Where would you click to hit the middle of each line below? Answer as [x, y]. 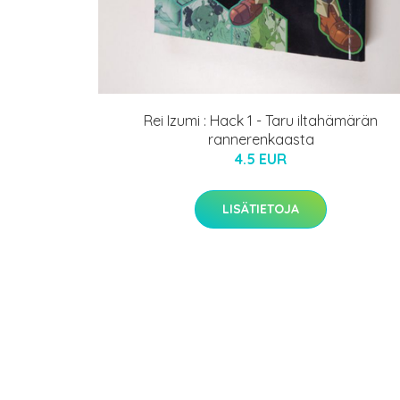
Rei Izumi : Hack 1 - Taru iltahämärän [261, 120]
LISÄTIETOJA [261, 208]
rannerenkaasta [261, 139]
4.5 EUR [261, 158]
